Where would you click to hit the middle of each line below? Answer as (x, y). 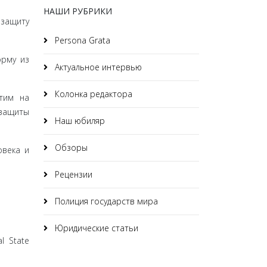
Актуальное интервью (97, 67)
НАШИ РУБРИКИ (78, 11)
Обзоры (70, 148)
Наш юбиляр (79, 121)
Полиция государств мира (105, 201)
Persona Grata (81, 40)
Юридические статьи (95, 228)
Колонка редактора (92, 94)
